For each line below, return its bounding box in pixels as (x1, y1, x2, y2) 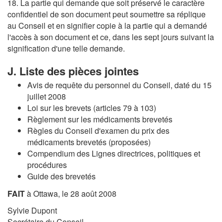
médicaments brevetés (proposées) (27, 136, 151, 148)
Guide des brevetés (27, 170, 96, 182)
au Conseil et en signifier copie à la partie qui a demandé (7, 19, 207, 31)
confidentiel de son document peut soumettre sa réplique (7, 8, 206, 20)
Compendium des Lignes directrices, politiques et (27, 148, 200, 160)
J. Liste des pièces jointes (7, 62, 139, 79)
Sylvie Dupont (7, 205, 57, 217)
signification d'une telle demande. (7, 42, 125, 54)
